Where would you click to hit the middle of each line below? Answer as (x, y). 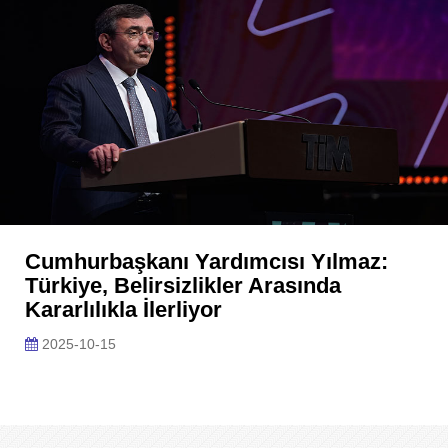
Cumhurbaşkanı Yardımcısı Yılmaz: (206, 261)
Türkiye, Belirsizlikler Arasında (183, 285)
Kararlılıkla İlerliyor (123, 309)
